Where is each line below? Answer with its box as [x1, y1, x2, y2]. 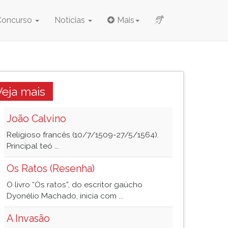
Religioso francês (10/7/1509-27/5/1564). [7, 130, 159, 139]
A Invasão [7, 212, 50, 224]
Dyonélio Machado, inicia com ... [7, 191, 123, 201]
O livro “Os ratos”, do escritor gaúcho [7, 180, 142, 189]
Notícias [54, 15, 87, 25]
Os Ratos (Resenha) [7, 162, 95, 175]
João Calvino [7, 112, 66, 125]
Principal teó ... [7, 141, 59, 151]
